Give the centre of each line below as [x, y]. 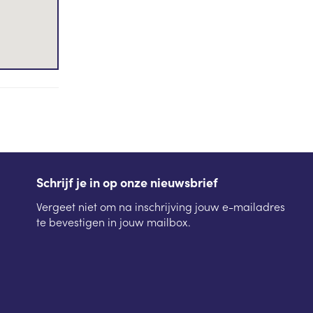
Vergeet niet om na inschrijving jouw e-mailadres [161, 206]
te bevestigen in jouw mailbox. [114, 221]
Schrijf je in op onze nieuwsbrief [128, 182]
